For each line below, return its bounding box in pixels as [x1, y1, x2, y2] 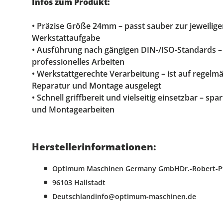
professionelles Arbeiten [32, 56, 124, 67]
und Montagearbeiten [32, 104, 114, 115]
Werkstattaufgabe [32, 32, 100, 43]
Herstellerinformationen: [32, 139, 156, 153]
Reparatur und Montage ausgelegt [32, 80, 161, 91]
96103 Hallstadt [52, 177, 106, 187]
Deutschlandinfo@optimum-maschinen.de [52, 191, 196, 201]
